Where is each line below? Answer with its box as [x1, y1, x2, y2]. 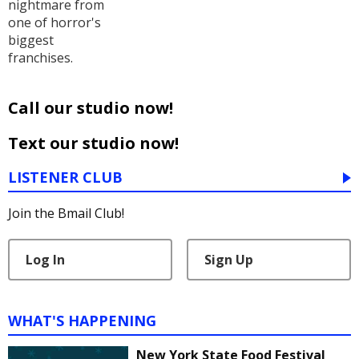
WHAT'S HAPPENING [8, 310, 156, 330]
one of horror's [8, 14, 101, 32]
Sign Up [204, 250, 253, 268]
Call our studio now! [8, 97, 173, 119]
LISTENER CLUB [8, 167, 123, 188]
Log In [26, 250, 65, 268]
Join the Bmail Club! [8, 204, 124, 222]
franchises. [8, 49, 73, 67]
